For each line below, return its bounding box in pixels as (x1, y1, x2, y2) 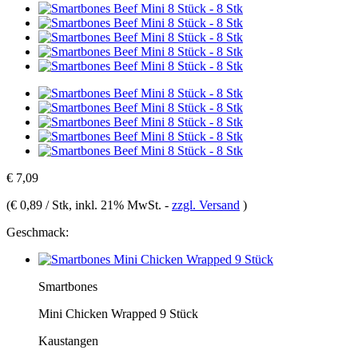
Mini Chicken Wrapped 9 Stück (38, 306, 198, 320)
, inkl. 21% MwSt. (69, 197, 165, 212)
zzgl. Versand (172, 197, 240, 212)
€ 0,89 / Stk (10, 197, 69, 212)
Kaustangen (38, 333, 98, 348)
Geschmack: (6, 225, 69, 239)
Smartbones (38, 279, 97, 293)
